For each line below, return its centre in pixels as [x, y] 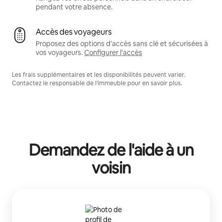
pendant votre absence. [74, 7]
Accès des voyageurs [74, 32]
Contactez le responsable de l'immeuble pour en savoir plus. [97, 83]
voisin [111, 168]
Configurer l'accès [113, 53]
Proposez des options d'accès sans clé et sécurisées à [122, 44]
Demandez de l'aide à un [111, 150]
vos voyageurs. [59, 53]
